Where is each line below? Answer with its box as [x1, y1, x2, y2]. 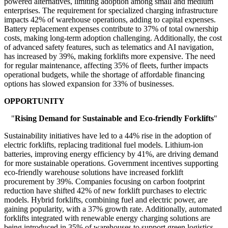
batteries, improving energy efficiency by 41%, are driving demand [4, 150, 218, 159]
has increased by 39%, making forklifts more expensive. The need [4, 52, 215, 61]
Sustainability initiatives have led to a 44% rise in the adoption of [4, 131, 211, 140]
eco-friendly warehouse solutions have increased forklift [4, 168, 183, 177]
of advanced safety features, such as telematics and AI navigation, [4, 43, 214, 52]
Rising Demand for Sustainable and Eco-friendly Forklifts [14, 114, 214, 123]
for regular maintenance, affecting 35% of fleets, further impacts [4, 61, 208, 70]
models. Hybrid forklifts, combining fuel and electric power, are [4, 195, 208, 205]
